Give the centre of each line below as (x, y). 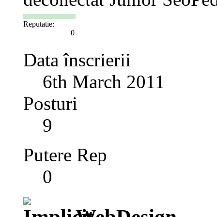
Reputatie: (39, 24)
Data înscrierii (77, 60)
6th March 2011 (104, 81)
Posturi (50, 103)
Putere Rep (65, 155)
